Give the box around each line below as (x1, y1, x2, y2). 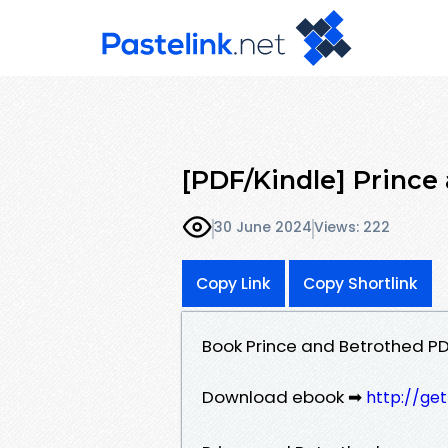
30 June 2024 (214, 217, 312, 238)
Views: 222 (314, 217, 390, 238)
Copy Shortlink (303, 272, 418, 294)
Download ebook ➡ (202, 384, 366, 409)
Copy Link (196, 272, 271, 294)
